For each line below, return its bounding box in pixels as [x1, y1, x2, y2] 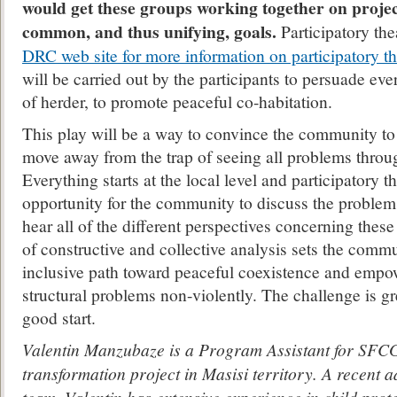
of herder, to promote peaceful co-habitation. [22, 90, 332, 113]
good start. [22, 306, 96, 329]
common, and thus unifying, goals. [22, 19, 276, 44]
